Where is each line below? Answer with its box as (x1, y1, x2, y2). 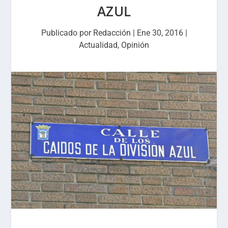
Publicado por (41, 28, 93, 38)
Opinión (121, 40, 149, 50)
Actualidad (79, 40, 118, 50)
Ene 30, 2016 (136, 28, 183, 38)
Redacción (93, 28, 131, 38)
